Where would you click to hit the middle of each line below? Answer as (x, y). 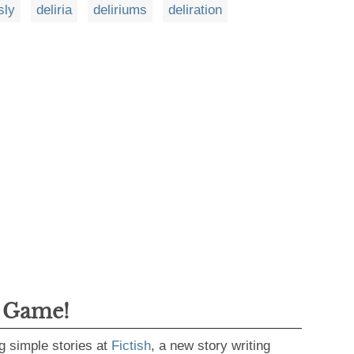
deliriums (120, 9)
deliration (195, 9)
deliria (54, 9)
